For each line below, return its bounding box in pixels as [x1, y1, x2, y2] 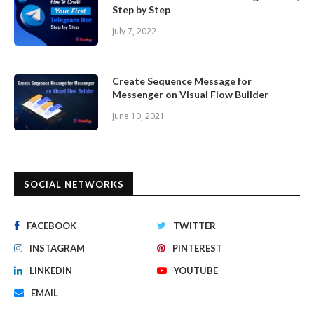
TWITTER [173, 220, 216, 232]
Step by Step [112, 4, 170, 16]
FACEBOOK [27, 220, 76, 232]
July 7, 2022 [112, 25, 156, 38]
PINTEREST [172, 243, 222, 254]
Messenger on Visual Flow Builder [112, 88, 268, 101]
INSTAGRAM [29, 243, 85, 254]
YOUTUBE [174, 265, 218, 277]
